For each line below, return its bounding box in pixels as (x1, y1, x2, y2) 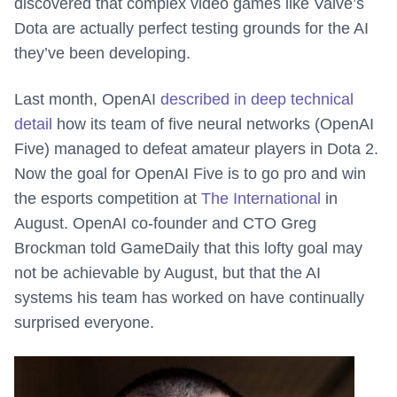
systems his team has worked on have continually (14, 289, 364, 307)
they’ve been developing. (14, 44, 191, 63)
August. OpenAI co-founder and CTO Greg (14, 214, 316, 233)
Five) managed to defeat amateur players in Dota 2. (14, 140, 378, 159)
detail (14, 115, 52, 134)
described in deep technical (160, 90, 354, 109)
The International (201, 190, 321, 208)
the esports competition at (14, 190, 201, 208)
